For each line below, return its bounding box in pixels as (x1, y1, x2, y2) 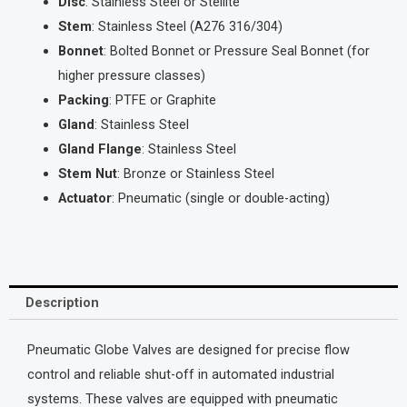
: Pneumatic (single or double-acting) (111, 190, 330, 207)
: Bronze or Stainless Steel (116, 165, 274, 183)
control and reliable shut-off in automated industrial (27, 365, 334, 382)
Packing (57, 92, 109, 109)
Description (25, 294, 99, 312)
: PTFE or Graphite (108, 92, 216, 109)
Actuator (57, 190, 112, 207)
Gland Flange (57, 141, 142, 158)
